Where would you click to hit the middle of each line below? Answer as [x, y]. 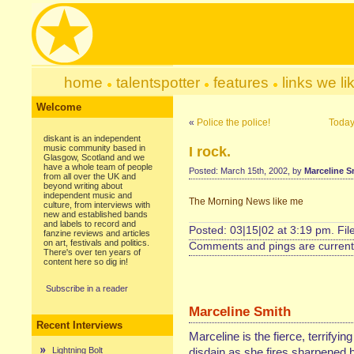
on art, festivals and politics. [96, 243]
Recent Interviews [79, 325]
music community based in [94, 148]
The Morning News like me [246, 201]
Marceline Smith [240, 311]
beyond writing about [83, 186]
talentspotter [158, 83]
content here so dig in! [86, 262]
